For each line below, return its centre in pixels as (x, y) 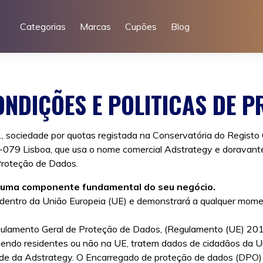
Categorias (43, 26)
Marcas (95, 26)
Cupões (141, 26)
